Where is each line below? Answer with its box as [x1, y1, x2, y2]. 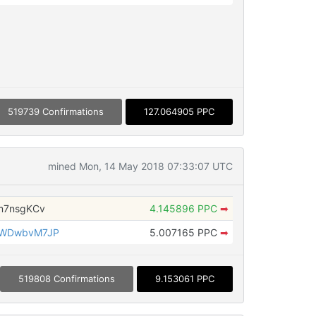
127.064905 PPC [143, 105, 214, 117]
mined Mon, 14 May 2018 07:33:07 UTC [47, 159, 233, 172]
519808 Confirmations [18, 272, 115, 284]
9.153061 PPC [154, 272, 214, 284]
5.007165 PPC [149, 226, 220, 238]
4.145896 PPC [149, 202, 220, 214]
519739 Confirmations [7, 105, 104, 117]
